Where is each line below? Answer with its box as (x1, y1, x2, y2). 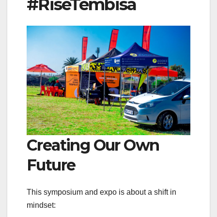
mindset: (27, 201, 56, 210)
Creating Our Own (27, 135, 159, 155)
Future (27, 155, 76, 174)
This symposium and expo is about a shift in (27, 188, 176, 197)
